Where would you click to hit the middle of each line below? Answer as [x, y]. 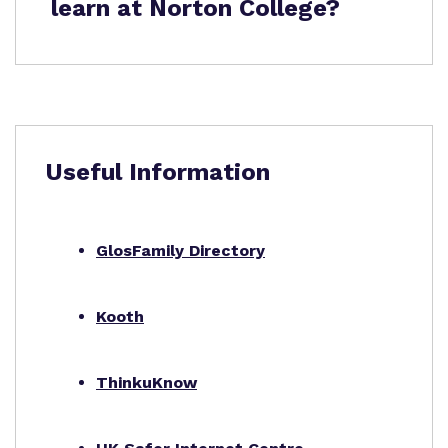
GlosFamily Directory [180, 250]
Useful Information [158, 172]
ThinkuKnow [146, 382]
